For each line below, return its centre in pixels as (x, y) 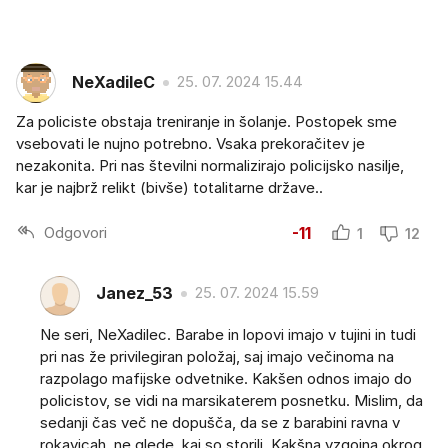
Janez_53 (134, 293)
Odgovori (75, 233)
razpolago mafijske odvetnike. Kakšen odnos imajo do (226, 378)
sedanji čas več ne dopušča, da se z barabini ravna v (220, 422)
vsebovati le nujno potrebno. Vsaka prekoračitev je (190, 143)
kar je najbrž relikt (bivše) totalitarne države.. (169, 187)
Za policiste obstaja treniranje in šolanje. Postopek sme (206, 121)
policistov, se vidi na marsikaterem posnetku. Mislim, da (231, 400)
